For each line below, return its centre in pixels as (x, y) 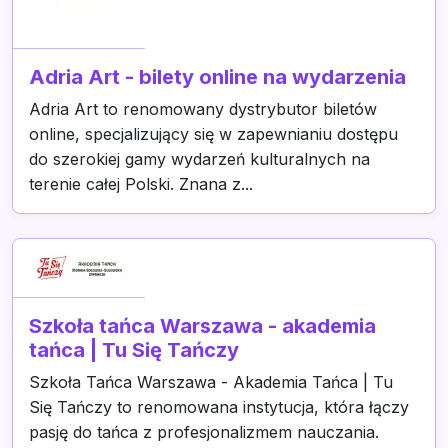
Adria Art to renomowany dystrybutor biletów (203, 109)
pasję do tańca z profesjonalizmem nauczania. (204, 432)
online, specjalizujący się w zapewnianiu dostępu (213, 134)
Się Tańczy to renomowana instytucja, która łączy (219, 407)
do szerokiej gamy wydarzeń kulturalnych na (199, 159)
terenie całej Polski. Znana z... (141, 184)
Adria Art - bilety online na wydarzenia (217, 77)
